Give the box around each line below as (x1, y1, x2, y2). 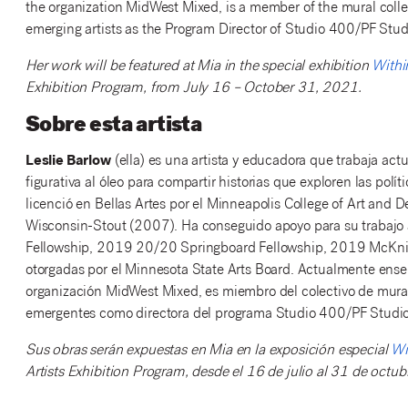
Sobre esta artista (25, 116, 202, 138)
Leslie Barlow (25, 154, 111, 170)
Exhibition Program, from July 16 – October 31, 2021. (25, 81, 362, 97)
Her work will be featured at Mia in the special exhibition (25, 59, 372, 76)
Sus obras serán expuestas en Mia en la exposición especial (25, 343, 392, 360)
